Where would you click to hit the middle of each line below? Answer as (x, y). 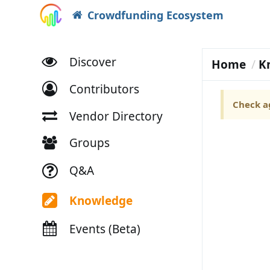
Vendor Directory (116, 116)
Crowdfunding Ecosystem (155, 15)
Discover (93, 62)
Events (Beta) (105, 229)
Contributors (104, 89)
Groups (89, 143)
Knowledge (101, 200)
